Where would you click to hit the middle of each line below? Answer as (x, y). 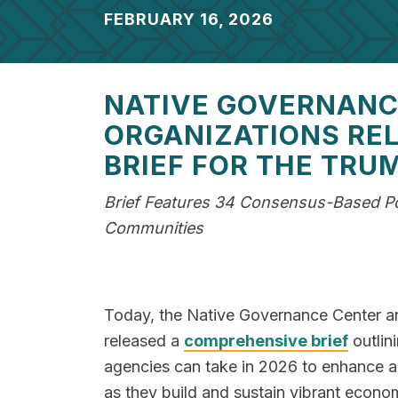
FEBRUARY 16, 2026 (189, 19)
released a (144, 341)
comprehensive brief (266, 341)
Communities (154, 228)
